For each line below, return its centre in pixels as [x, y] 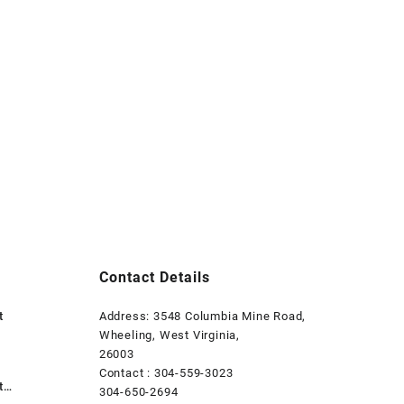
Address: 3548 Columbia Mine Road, [202, 317]
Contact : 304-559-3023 [166, 373]
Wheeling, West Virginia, [169, 335]
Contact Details [154, 278]
